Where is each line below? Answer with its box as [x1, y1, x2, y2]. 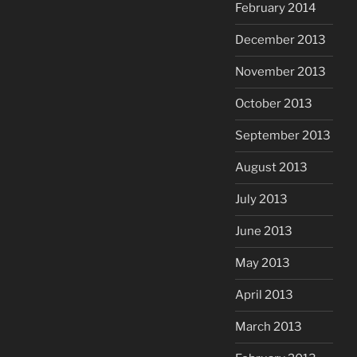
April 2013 [235, 288, 293, 303]
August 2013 [235, 160, 308, 175]
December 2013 [235, 33, 326, 48]
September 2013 [235, 128, 331, 143]
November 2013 [235, 65, 326, 80]
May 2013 [235, 256, 290, 271]
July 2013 [235, 192, 288, 207]
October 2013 [235, 96, 312, 112]
